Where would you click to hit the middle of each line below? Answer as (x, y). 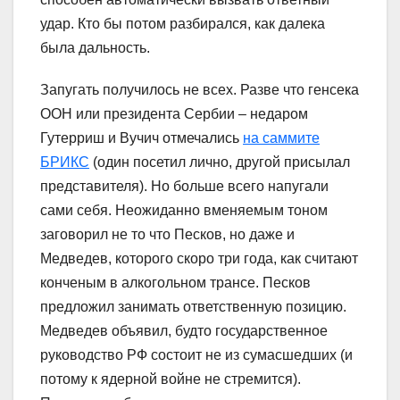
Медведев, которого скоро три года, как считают (199, 258)
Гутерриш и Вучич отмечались (142, 137)
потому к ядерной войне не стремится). (171, 379)
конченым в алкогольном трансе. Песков (175, 282)
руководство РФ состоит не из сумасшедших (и (196, 354)
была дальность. (95, 47)
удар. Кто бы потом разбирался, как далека (183, 23)
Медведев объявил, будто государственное (184, 330)
